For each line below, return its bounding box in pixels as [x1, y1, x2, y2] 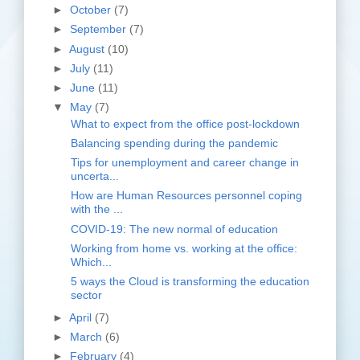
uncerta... [71, 170, 119, 183]
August [69, 42, 108, 55]
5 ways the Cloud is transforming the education [71, 274, 309, 288]
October [70, 3, 114, 17]
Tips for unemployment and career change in [71, 156, 299, 170]
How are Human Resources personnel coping [71, 189, 302, 202]
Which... [71, 255, 112, 268]
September [70, 22, 129, 36]
